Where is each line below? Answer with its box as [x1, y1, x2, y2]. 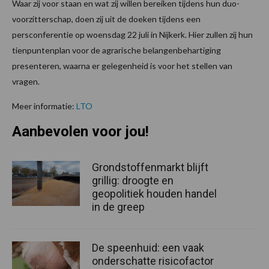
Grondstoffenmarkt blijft [92, 160, 208, 174]
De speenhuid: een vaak [92, 241, 204, 254]
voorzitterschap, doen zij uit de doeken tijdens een [12, 13, 201, 24]
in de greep [92, 200, 145, 213]
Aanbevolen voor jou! [12, 122, 149, 140]
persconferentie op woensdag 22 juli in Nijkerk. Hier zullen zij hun [12, 29, 253, 40]
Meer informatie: [12, 100, 76, 111]
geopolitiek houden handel [92, 187, 217, 200]
